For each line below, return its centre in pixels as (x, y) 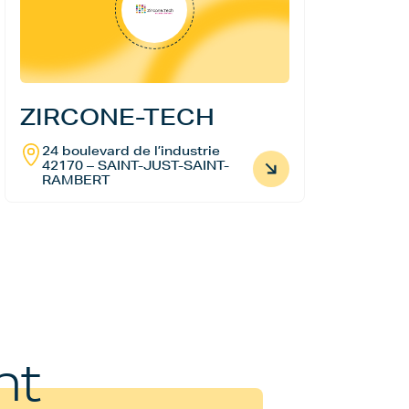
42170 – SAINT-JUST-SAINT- (135, 165)
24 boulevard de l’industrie (131, 151)
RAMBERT (75, 180)
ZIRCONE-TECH (117, 117)
